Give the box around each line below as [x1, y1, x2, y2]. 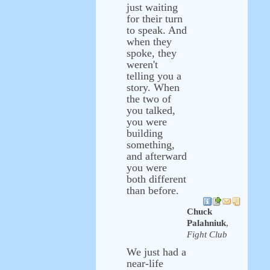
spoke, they [127, 47, 177, 59]
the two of [127, 93, 171, 105]
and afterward [127, 150, 187, 162]
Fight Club [187, 230, 227, 239]
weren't [127, 58, 158, 71]
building [127, 127, 163, 139]
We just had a [127, 246, 186, 258]
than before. [127, 184, 179, 196]
